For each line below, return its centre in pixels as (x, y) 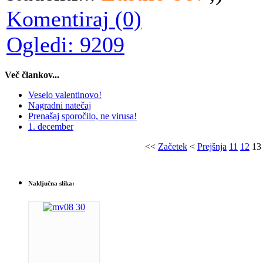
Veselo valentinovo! (65, 95)
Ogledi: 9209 (65, 44)
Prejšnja (212, 146)
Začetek (173, 146)
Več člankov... (32, 75)
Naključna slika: (51, 183)
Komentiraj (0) (74, 18)
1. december (51, 126)
